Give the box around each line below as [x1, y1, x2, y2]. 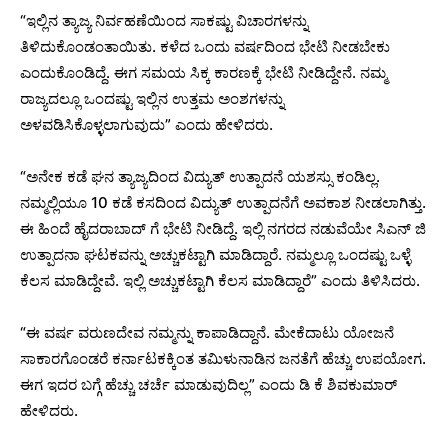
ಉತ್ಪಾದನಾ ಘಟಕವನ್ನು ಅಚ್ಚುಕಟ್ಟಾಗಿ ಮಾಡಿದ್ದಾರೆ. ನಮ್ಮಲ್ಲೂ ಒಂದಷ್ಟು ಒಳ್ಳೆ [20, 244, 411, 264]
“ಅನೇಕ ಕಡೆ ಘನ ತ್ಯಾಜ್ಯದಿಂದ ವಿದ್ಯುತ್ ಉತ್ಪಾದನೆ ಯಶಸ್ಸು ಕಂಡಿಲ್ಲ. [20, 166, 380, 186]
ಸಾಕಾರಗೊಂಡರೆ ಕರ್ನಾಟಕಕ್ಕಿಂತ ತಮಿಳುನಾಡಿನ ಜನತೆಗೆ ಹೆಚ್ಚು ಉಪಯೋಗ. [20, 348, 426, 368]
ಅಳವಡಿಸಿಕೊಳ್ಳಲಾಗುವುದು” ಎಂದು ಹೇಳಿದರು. [20, 114, 273, 134]
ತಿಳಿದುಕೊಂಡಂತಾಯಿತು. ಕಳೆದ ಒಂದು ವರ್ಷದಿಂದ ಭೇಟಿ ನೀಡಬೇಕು [20, 36, 390, 56]
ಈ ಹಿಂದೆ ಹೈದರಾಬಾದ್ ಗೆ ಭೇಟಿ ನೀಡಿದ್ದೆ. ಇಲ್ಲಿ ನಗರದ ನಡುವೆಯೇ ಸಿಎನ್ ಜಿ [20, 218, 426, 238]
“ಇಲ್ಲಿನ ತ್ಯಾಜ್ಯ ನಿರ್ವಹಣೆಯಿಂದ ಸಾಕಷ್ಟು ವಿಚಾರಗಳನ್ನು [20, 10, 308, 30]
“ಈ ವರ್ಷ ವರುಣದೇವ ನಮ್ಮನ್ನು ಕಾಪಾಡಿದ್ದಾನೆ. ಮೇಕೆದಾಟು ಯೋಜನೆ [20, 322, 394, 342]
